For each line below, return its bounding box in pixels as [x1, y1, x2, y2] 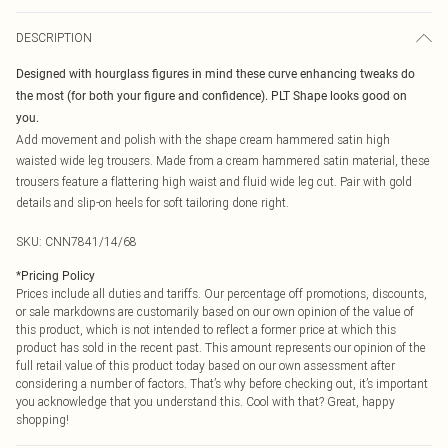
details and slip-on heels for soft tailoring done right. [16, 195, 289, 210]
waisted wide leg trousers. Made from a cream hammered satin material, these [16, 153, 430, 168]
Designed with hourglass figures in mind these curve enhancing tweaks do [16, 67, 415, 81]
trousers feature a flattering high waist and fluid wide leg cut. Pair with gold [16, 174, 412, 189]
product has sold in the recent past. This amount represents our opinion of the [16, 340, 426, 355]
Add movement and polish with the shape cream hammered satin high [16, 132, 390, 147]
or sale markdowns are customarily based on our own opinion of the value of [16, 304, 414, 319]
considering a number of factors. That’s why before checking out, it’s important [16, 376, 428, 391]
